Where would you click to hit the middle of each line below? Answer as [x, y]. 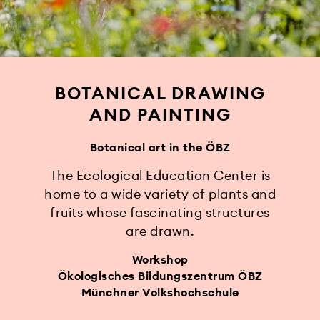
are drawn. [160, 231]
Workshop [160, 259]
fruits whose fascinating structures [160, 212]
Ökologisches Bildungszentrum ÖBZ [160, 276]
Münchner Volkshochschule [160, 292]
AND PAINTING [160, 114]
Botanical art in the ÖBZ [160, 147]
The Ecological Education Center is [160, 175]
